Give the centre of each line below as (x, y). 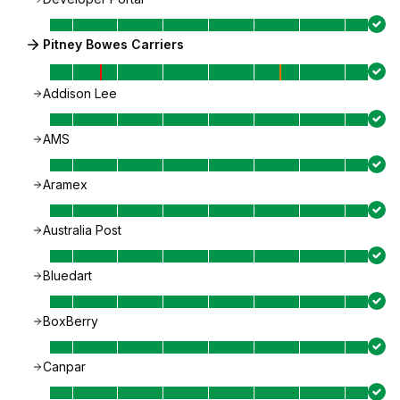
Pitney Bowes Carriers (113, 44)
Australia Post (82, 230)
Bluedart (67, 275)
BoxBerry (71, 321)
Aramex (65, 184)
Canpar (64, 367)
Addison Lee (80, 93)
